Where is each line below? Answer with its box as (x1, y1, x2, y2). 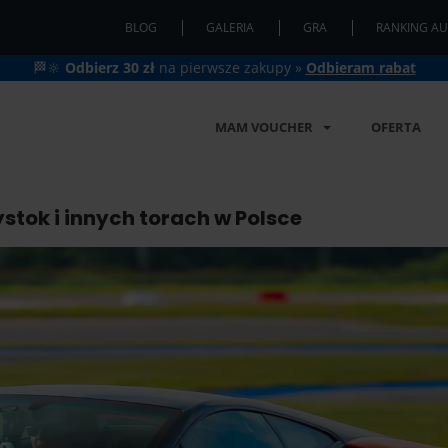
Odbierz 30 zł (64, 58, 155, 77)
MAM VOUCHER (215, 118, 313, 136)
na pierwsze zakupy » (154, 58, 306, 77)
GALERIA (206, 19, 254, 36)
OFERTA (371, 118, 421, 136)
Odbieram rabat (305, 58, 416, 77)
